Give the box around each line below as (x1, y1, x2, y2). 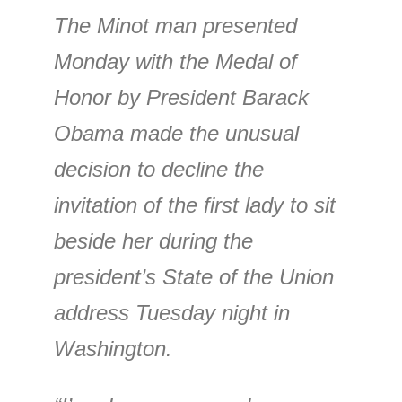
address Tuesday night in (54, 301, 290, 325)
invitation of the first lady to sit (54, 193, 336, 217)
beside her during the (54, 229, 253, 253)
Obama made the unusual (54, 121, 299, 145)
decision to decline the (54, 157, 264, 181)
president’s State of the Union (54, 265, 334, 289)
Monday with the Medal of (54, 49, 297, 74)
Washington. (54, 336, 172, 361)
